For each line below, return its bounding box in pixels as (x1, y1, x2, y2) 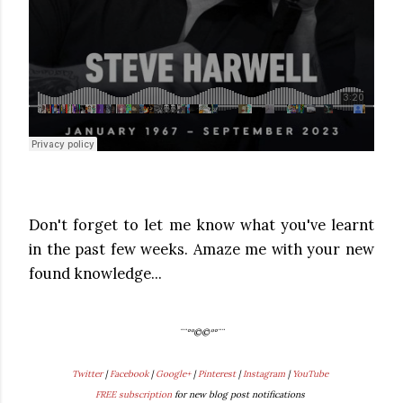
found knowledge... (29, 264, 162, 283)
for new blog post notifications (172, 389, 308, 401)
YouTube (292, 368, 328, 381)
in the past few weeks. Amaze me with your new (29, 240, 374, 259)
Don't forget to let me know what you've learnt (29, 216, 374, 235)
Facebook (110, 368, 148, 381)
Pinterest (198, 368, 236, 381)
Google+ (156, 368, 191, 381)
